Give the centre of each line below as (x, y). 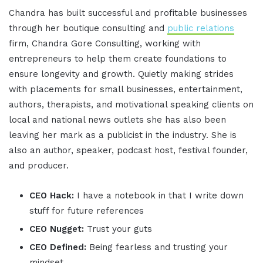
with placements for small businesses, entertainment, (126, 90)
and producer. (39, 166)
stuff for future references (87, 211)
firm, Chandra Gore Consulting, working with (105, 44)
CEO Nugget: (58, 229)
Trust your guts (119, 229)
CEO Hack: (53, 196)
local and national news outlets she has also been (117, 120)
